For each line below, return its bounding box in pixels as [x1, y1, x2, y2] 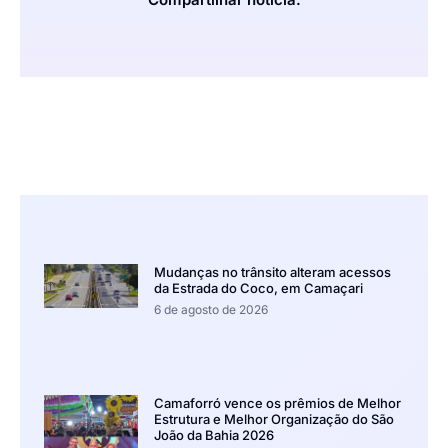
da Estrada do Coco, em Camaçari [153, 279, 363, 296]
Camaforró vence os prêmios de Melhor [153, 394, 401, 411]
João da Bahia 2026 [153, 426, 274, 443]
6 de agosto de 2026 [153, 301, 268, 317]
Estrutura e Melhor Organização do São [153, 410, 394, 427]
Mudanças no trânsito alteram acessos [153, 263, 391, 280]
